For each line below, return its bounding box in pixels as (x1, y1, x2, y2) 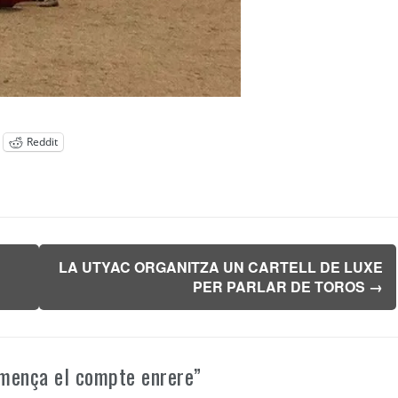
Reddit (26, 134, 58, 150)
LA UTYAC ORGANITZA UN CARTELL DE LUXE (58, 256, 383, 277)
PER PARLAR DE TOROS (192, 275, 369, 297)
